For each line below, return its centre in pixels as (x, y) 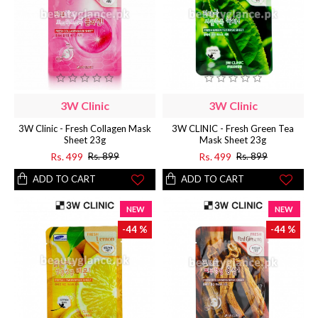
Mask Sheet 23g (233, 139)
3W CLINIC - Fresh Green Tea (233, 128)
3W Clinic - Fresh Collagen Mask (84, 128)
